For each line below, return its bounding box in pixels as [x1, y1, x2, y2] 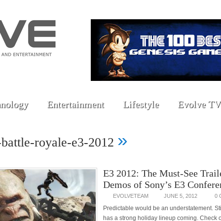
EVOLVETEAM [113, 193, 148, 199]
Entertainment [47, 99, 104, 110]
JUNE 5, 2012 [164, 193, 197, 199]
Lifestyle [123, 99, 159, 110]
